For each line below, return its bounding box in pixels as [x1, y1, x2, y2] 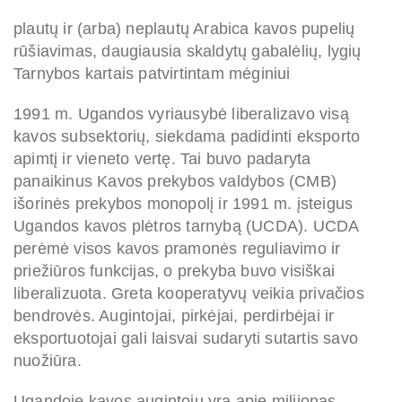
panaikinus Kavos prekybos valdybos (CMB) [13, 172, 337, 191]
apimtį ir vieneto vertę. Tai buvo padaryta [13, 150, 311, 169]
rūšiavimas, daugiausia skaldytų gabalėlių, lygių [13, 42, 362, 61]
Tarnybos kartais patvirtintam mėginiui [13, 65, 291, 83]
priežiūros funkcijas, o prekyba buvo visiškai [13, 262, 336, 281]
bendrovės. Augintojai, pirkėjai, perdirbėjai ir [13, 307, 335, 326]
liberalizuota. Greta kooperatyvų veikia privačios [13, 284, 364, 303]
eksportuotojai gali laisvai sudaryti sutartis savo [13, 329, 359, 348]
